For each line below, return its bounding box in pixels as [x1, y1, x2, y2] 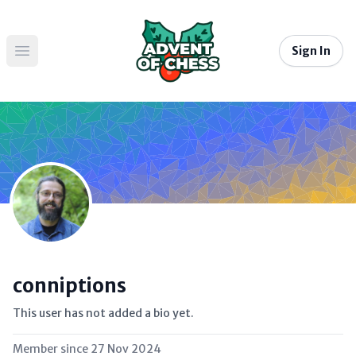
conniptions [13, 273, 126, 298]
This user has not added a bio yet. [13, 306, 194, 320]
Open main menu [21, 51, 120, 68]
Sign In [292, 44, 331, 58]
